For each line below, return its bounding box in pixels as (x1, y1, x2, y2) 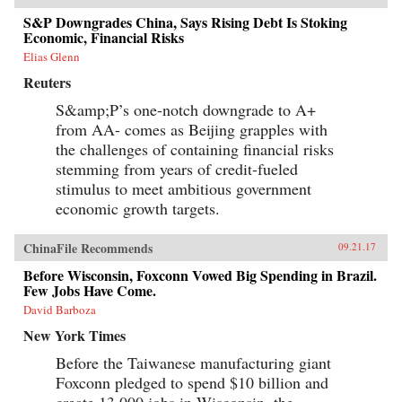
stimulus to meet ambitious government (56, 177, 311, 199)
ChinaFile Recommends (23, 238, 153, 258)
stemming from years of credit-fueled (56, 157, 298, 179)
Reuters (23, 71, 71, 92)
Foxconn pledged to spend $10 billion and (56, 371, 328, 393)
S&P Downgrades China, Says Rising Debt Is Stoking (23, 11, 347, 32)
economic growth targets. (56, 197, 220, 219)
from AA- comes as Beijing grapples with (56, 118, 328, 140)
